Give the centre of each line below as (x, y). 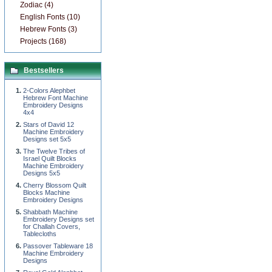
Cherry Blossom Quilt (55, 185)
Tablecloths (40, 234)
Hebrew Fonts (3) (49, 29)
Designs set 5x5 (47, 139)
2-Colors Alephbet (49, 90)
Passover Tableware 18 (58, 246)
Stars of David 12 (49, 124)
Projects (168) (43, 41)
